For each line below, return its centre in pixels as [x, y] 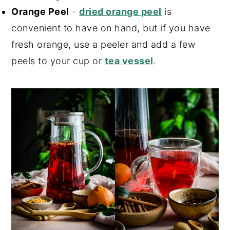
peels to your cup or [58, 61]
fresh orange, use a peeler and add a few [103, 44]
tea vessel [129, 61]
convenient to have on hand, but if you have [111, 28]
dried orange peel [120, 11]
